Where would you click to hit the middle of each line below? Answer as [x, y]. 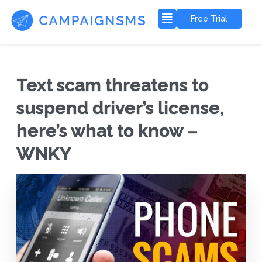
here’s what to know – [107, 131]
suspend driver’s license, [120, 108]
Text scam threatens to [112, 85]
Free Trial [209, 19]
